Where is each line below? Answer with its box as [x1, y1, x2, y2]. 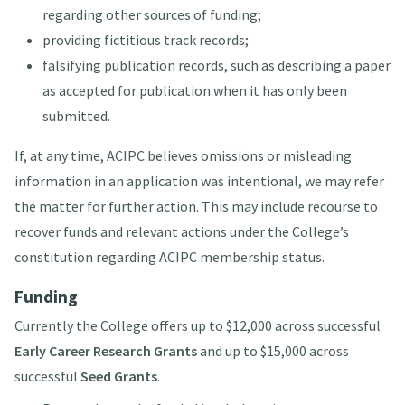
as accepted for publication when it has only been [42, 81, 347, 100]
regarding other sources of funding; [42, 5, 261, 24]
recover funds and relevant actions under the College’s [14, 222, 349, 241]
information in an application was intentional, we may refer [14, 172, 384, 191]
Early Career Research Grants [14, 342, 197, 361]
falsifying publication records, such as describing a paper [42, 56, 391, 75]
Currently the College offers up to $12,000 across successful [14, 316, 381, 335]
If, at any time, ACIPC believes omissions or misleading [14, 146, 352, 165]
